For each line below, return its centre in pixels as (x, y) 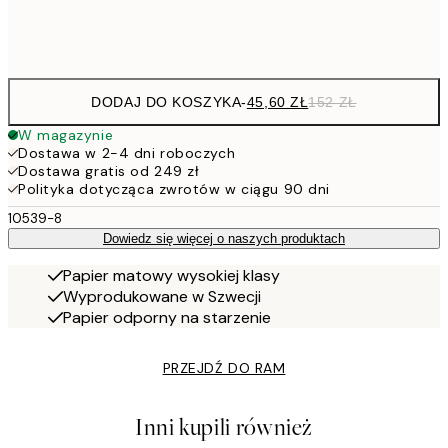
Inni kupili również (224, 427)
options (51, 55)
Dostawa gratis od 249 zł (109, 171)
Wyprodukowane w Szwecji (162, 296)
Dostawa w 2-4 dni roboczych (127, 153)
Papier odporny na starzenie (167, 317)
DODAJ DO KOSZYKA (166, 102)
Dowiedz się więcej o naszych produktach (224, 238)
